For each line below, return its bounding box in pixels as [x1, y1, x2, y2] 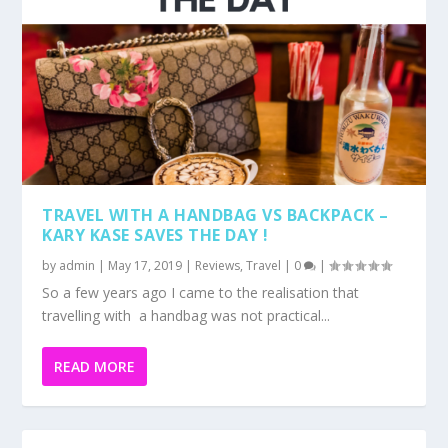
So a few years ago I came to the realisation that [42, 282, 360, 302]
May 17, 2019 [108, 256, 183, 274]
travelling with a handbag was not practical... [42, 305, 331, 325]
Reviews [195, 256, 241, 274]
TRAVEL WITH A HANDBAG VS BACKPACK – [42, 203, 389, 226]
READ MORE [54, 356, 136, 376]
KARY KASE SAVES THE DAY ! [42, 223, 269, 246]
